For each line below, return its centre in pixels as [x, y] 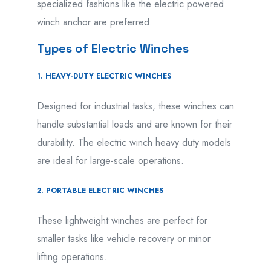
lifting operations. [72, 257]
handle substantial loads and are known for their [134, 125]
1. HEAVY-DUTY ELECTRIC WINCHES [104, 77]
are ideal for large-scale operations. [110, 161]
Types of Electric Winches [113, 48]
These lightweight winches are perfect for [122, 221]
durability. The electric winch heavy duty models [134, 143]
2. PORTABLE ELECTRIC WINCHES [100, 191]
